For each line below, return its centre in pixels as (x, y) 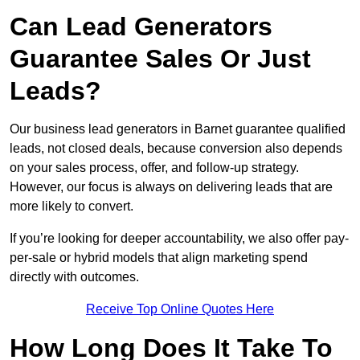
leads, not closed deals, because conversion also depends (176, 149)
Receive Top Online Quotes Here (180, 309)
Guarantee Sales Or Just (160, 59)
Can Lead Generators (141, 27)
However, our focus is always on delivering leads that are (171, 187)
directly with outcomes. (74, 277)
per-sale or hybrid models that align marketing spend (159, 258)
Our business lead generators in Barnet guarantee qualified (178, 129)
